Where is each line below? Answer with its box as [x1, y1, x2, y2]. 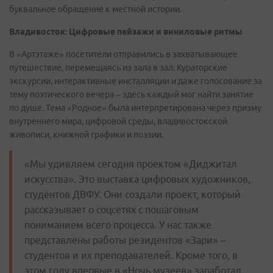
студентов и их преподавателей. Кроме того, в [24, 250, 238, 261]
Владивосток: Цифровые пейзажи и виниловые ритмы [9, 27, 243, 37]
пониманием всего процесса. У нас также [24, 219, 211, 231]
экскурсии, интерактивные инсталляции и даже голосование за [9, 76, 262, 87]
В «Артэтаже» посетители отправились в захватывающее [9, 49, 238, 60]
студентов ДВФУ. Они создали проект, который [24, 189, 241, 200]
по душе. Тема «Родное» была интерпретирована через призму [9, 103, 261, 113]
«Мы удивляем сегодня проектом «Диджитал [24, 158, 237, 170]
